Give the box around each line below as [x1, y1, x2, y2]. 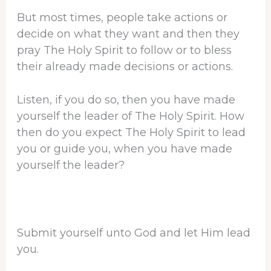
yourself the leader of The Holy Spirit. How [16, 109, 244, 123]
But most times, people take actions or [16, 10, 227, 24]
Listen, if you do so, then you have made [16, 93, 235, 107]
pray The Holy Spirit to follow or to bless [16, 43, 232, 57]
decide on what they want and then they [16, 27, 240, 41]
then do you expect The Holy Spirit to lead [16, 126, 246, 140]
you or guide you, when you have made [16, 142, 232, 156]
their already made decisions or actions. [16, 59, 233, 73]
